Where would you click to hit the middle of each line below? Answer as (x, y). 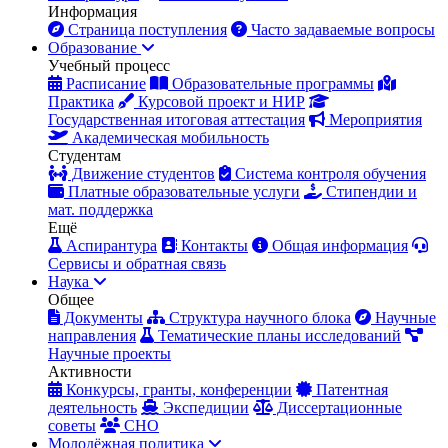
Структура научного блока (258, 317)
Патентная (350, 389)
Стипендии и (369, 191)
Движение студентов (141, 173)
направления (92, 335)
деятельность (92, 407)
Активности (90, 371)
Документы (101, 317)
